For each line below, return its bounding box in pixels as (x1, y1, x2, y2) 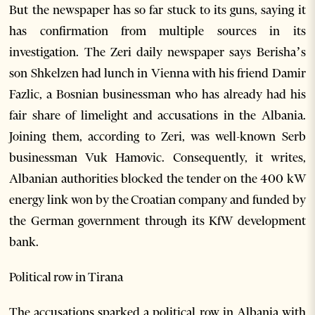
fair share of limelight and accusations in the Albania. (9, 108, 306, 124)
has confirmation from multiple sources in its (9, 23, 306, 39)
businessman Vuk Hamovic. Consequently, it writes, (9, 150, 306, 166)
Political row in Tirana (9, 269, 124, 285)
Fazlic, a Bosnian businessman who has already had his (9, 86, 306, 103)
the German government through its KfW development (9, 213, 306, 229)
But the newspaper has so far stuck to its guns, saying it (9, 2, 306, 18)
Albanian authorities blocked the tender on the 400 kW (9, 171, 306, 187)
